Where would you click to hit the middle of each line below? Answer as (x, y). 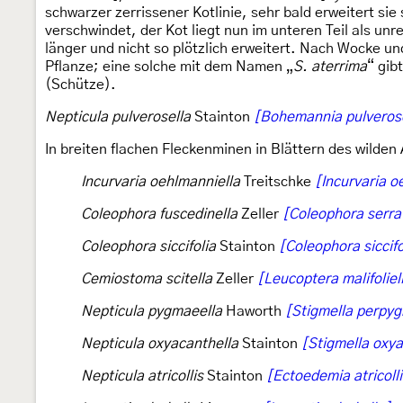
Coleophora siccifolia (148, 246)
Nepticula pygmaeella (152, 311)
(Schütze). (81, 85)
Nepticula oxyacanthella (160, 344)
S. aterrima (330, 67)
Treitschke (278, 182)
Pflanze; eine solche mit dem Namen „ (169, 67)
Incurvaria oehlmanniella (161, 182)
